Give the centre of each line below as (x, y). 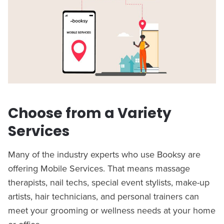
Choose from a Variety (90, 113)
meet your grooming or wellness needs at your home (112, 210)
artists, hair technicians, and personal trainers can (103, 196)
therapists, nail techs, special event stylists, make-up (109, 182)
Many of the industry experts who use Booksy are (104, 154)
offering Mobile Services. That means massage (99, 168)
